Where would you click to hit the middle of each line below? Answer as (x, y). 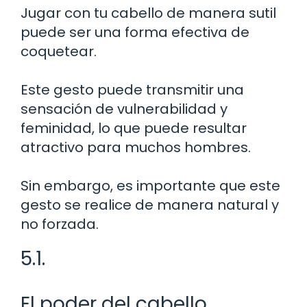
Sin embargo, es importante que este (150, 185)
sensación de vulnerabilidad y (124, 109)
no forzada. (60, 224)
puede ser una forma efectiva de (135, 32)
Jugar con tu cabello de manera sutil (148, 13)
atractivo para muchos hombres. (136, 147)
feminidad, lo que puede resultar (134, 128)
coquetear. (59, 51)
